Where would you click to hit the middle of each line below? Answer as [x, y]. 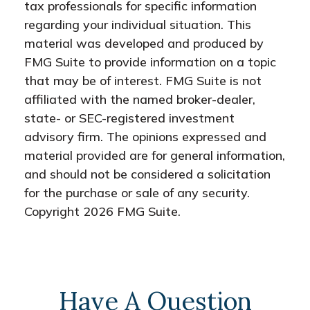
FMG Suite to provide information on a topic [150, 62]
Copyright [54, 211]
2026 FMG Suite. [132, 211]
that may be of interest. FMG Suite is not [143, 81]
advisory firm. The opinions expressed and [145, 137]
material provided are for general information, [155, 155]
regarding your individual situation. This [138, 25]
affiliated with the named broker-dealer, [140, 99]
